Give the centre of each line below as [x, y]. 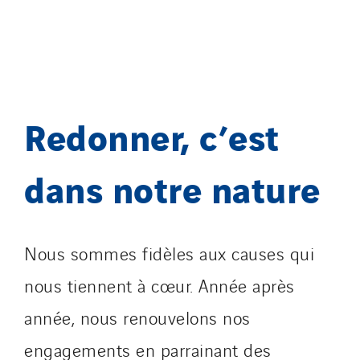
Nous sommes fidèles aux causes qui [169, 253]
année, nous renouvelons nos [137, 317]
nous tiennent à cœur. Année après [160, 285]
